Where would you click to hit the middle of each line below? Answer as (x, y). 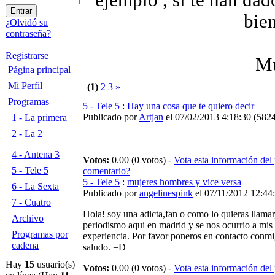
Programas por (40, 234)
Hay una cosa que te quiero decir (191, 106)
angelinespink (166, 193)
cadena (25, 245)
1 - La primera (39, 118)
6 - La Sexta (35, 186)
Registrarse (27, 56)
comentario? (107, 171)
